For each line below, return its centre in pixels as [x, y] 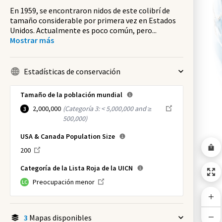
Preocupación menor [64, 182]
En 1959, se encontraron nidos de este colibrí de [90, 10]
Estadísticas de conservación [72, 71]
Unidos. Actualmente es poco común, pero [81, 30]
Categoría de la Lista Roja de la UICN [77, 168]
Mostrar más [32, 40]
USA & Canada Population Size [68, 136]
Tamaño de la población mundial [71, 95]
